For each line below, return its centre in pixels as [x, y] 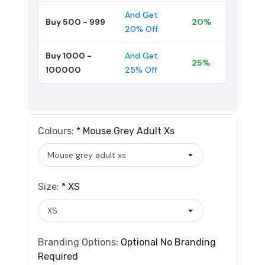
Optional [140, 242]
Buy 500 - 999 [75, 22]
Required [58, 256]
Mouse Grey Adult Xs [129, 131]
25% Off [141, 70]
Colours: [57, 131]
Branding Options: [79, 242]
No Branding [188, 242]
